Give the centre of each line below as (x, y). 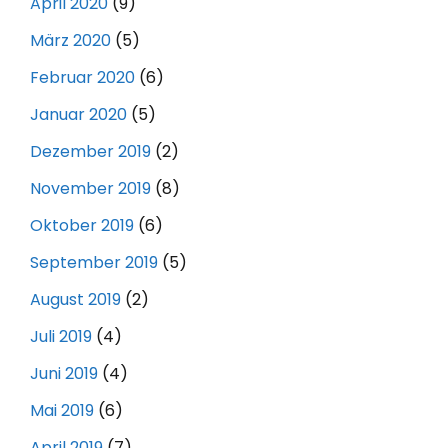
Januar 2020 (78, 114)
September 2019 (94, 262)
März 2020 (70, 40)
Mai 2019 (62, 410)
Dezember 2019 (90, 151)
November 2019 (90, 188)
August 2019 (75, 299)
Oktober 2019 (82, 225)
